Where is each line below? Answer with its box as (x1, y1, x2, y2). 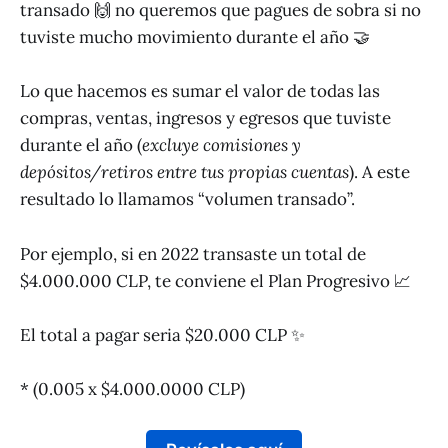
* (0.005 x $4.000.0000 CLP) (20, 377, 245, 400)
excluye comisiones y (142, 134, 301, 157)
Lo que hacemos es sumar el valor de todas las (20, 80, 380, 103)
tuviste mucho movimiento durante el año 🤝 (20, 26, 370, 49)
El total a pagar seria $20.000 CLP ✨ (20, 323, 305, 346)
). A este (349, 161, 410, 184)
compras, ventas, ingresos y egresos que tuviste (20, 107, 391, 130)
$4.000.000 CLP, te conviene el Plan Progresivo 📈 (20, 269, 411, 292)
